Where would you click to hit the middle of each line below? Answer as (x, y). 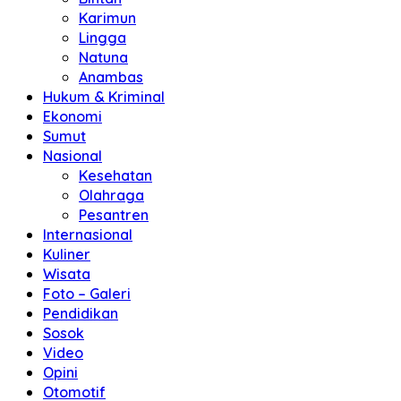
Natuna (103, 57)
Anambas (111, 77)
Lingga (102, 38)
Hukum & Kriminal (104, 97)
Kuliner (67, 254)
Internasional (88, 235)
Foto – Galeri (87, 294)
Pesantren (114, 215)
